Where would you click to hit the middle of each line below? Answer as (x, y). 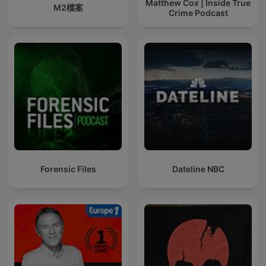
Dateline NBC (198, 169)
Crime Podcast (198, 12)
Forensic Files (68, 169)
